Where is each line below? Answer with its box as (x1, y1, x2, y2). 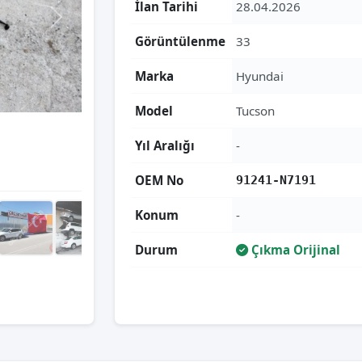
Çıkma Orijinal (248, 242, 340, 258)
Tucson (236, 103, 275, 119)
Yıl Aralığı (135, 137, 195, 154)
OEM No (135, 172, 183, 188)
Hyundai (236, 68, 284, 84)
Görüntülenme (135, 33, 225, 49)
